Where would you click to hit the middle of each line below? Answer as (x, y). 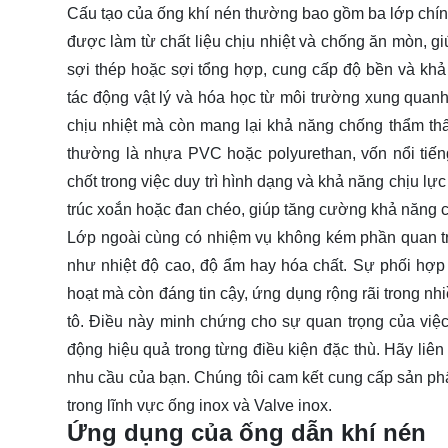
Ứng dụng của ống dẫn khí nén (246, 432)
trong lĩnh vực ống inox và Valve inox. (199, 405)
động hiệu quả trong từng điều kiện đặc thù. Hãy (242, 349)
